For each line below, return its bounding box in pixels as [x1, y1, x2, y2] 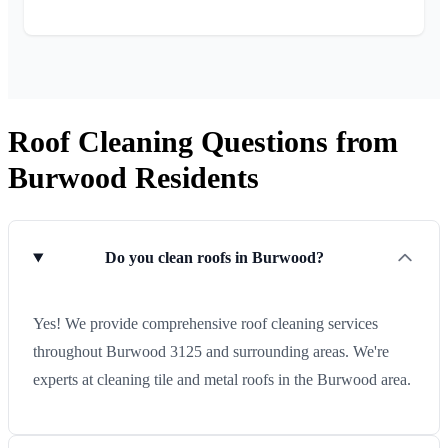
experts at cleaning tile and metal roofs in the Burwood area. [33, 371, 411, 389]
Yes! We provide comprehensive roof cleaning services [33, 315, 378, 333]
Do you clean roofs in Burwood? [104, 249, 324, 267]
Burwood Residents [8, 160, 259, 194]
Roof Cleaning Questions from [8, 124, 398, 158]
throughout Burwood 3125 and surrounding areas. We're [33, 343, 389, 361]
